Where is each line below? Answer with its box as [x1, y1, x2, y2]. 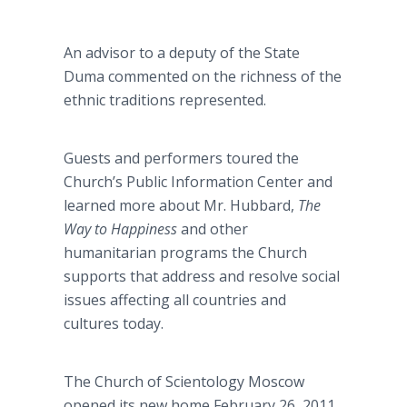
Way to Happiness [64, 219, 181, 239]
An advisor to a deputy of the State [64, 43, 300, 63]
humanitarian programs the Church [64, 243, 307, 263]
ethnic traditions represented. [64, 90, 266, 110]
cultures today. [64, 313, 164, 333]
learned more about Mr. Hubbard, [64, 195, 298, 215]
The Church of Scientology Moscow [64, 372, 304, 392]
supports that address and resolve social [64, 266, 340, 286]
